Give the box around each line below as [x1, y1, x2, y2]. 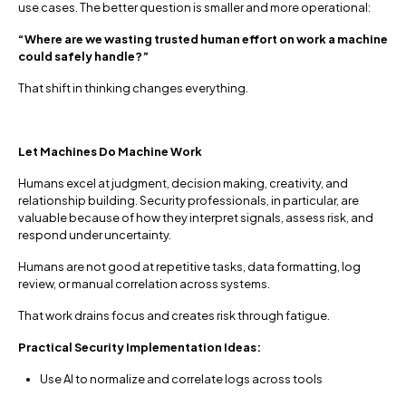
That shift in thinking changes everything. [18, 81, 248, 96]
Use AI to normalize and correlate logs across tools [40, 372, 323, 387]
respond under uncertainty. [18, 227, 171, 243]
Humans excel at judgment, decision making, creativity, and [18, 176, 348, 191]
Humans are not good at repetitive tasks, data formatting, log [18, 259, 361, 275]
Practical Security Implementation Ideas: [18, 340, 261, 355]
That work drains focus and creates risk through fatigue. [18, 308, 330, 324]
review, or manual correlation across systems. [18, 276, 270, 292]
